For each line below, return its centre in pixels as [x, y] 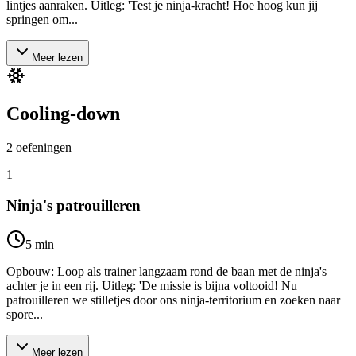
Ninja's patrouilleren [74, 206]
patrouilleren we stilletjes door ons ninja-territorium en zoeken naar [173, 300]
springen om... [42, 19]
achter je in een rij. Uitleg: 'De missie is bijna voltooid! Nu [152, 285]
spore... [25, 314]
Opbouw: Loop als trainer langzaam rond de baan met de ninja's [166, 271]
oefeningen [44, 148]
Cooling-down [63, 114]
